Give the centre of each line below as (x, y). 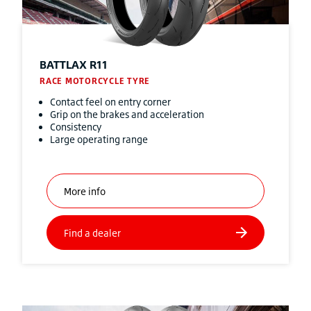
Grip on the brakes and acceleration (127, 114)
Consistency (76, 127)
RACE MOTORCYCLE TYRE (95, 81)
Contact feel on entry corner (110, 102)
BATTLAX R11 (74, 65)
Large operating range (99, 139)
